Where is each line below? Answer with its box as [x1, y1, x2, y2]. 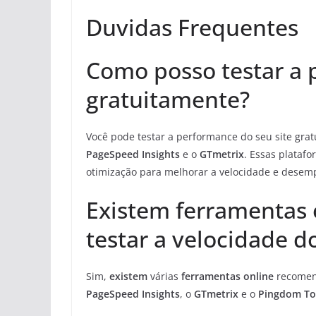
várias [147, 269, 181, 284]
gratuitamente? [86, 84, 250, 115]
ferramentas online [181, 269, 274, 284]
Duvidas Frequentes [86, 12, 298, 43]
